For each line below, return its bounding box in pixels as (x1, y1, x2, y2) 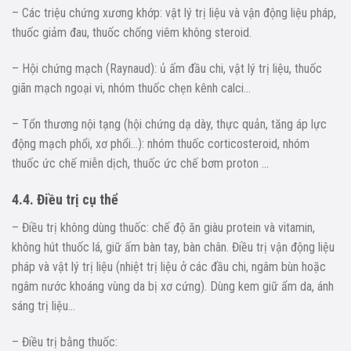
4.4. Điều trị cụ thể (12, 191, 118, 208)
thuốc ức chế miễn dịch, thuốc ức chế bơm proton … (12, 155, 269, 171)
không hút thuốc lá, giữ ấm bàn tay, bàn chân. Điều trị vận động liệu (12, 240, 335, 255)
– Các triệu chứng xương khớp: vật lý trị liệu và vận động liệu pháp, (12, 5, 336, 21)
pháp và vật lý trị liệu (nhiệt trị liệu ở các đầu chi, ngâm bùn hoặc (12, 259, 326, 275)
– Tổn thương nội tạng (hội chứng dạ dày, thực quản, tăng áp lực (12, 116, 327, 132)
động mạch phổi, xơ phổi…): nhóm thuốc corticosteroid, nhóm (12, 136, 309, 151)
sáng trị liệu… (12, 299, 75, 314)
